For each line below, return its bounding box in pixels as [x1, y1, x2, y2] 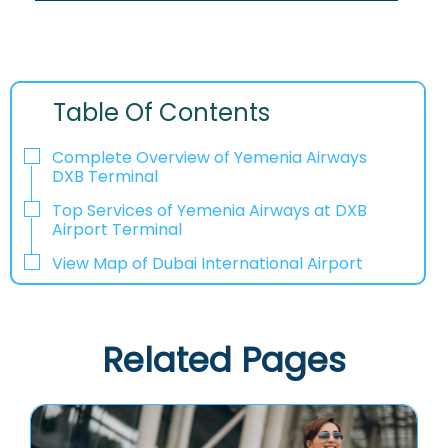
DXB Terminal [52, 165, 158, 189]
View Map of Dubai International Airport [52, 251, 363, 275]
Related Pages [102, 335, 346, 384]
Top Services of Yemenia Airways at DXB [52, 198, 367, 222]
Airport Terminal [52, 217, 182, 241]
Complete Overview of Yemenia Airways [52, 146, 367, 170]
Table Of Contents [53, 96, 271, 130]
